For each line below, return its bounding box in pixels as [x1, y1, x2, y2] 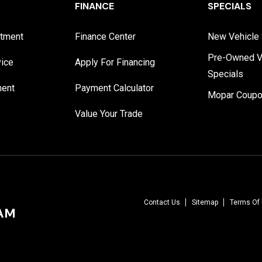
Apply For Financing [75, 57, 156, 68]
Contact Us [144, 198, 180, 206]
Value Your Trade [75, 108, 143, 119]
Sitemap [192, 198, 218, 206]
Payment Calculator [75, 82, 154, 94]
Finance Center [75, 31, 136, 42]
